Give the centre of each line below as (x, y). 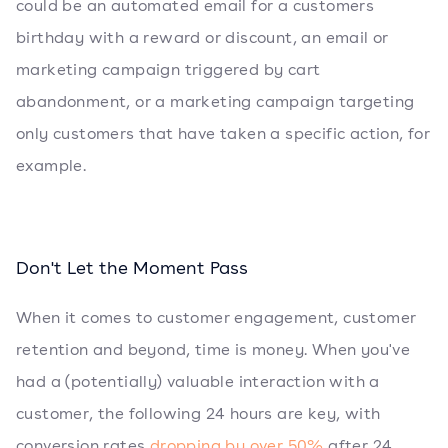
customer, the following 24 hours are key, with (198, 414)
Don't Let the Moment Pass (132, 268)
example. (51, 166)
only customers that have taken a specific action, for (223, 134)
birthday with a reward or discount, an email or (202, 38)
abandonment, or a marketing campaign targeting (215, 102)
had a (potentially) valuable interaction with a (198, 382)
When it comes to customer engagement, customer (216, 318)
